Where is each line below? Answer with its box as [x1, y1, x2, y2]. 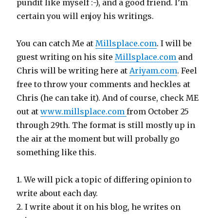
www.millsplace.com [40, 106, 127, 116]
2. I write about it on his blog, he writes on [17, 201, 181, 212]
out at [17, 106, 41, 116]
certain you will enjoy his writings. [17, 11, 154, 21]
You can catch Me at [17, 38, 96, 48]
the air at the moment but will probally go [17, 133, 180, 144]
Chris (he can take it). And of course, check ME [17, 92, 199, 103]
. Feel [177, 65, 198, 75]
